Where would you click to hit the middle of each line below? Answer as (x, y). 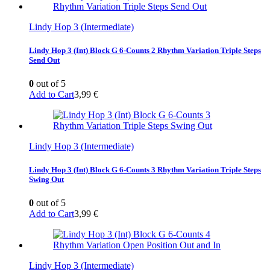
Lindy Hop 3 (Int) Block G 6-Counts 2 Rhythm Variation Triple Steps (145, 50)
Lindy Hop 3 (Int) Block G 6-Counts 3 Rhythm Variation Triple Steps (145, 170)
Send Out (44, 60)
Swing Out (46, 180)
